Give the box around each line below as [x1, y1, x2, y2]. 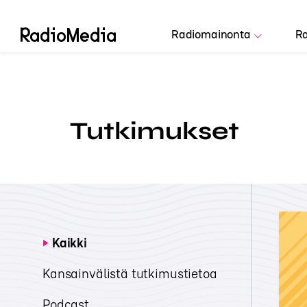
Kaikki [51, 234, 87, 251]
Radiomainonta [171, 27, 251, 42]
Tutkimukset [70, 116, 239, 146]
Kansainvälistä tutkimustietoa [42, 265, 217, 282]
